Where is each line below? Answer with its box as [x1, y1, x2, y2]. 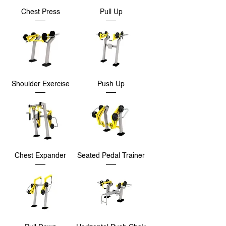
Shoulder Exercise [11, 80, 70, 88]
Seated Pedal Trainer [77, 152, 145, 159]
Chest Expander [15, 152, 66, 159]
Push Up [97, 80, 125, 88]
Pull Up [99, 9, 123, 16]
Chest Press [21, 9, 60, 16]
